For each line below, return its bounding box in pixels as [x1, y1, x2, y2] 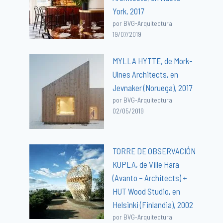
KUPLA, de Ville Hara [112, 159, 180, 169]
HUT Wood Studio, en [112, 186, 181, 196]
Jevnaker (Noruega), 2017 [112, 82, 193, 93]
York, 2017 [112, 5, 144, 16]
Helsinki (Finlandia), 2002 [112, 199, 194, 210]
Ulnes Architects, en [112, 69, 179, 79]
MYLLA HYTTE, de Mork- [112, 55, 193, 66]
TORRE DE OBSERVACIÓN [112, 145, 196, 156]
